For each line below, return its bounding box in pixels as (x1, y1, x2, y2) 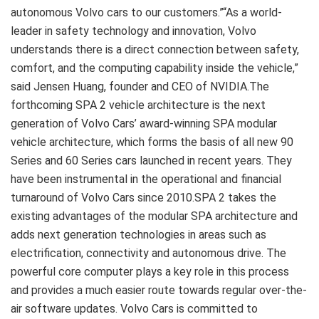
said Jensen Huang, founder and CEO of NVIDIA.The (11, 79, 269, 93)
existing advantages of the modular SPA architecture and (11, 209, 298, 223)
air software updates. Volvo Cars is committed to (11, 301, 258, 315)
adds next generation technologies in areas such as (11, 227, 266, 241)
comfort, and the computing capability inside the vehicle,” (11, 61, 298, 75)
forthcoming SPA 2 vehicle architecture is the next (11, 98, 266, 112)
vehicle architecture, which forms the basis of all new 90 (11, 135, 293, 149)
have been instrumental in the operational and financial (11, 172, 281, 186)
